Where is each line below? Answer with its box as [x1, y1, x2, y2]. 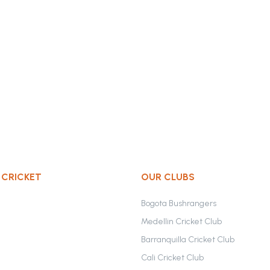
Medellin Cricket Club [141, 216, 222, 227]
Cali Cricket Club [141, 253, 204, 263]
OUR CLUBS [141, 171, 195, 183]
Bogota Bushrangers [141, 198, 216, 209]
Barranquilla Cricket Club [141, 234, 234, 245]
